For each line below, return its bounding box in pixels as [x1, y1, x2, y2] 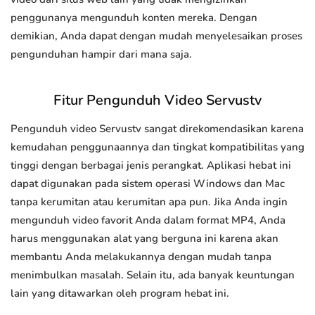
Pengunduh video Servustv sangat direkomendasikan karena [11, 122, 304, 136]
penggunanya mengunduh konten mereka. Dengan [11, 11, 257, 25]
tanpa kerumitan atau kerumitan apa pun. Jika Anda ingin [11, 195, 288, 210]
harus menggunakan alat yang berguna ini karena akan [11, 231, 278, 246]
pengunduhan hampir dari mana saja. [11, 47, 192, 62]
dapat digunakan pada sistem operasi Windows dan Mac [11, 176, 285, 191]
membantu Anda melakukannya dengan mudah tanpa [11, 250, 271, 264]
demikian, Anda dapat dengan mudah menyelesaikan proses [11, 29, 302, 44]
